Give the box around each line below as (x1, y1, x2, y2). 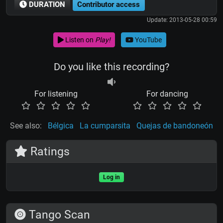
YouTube (133, 35, 162, 44)
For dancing (146, 89, 188, 99)
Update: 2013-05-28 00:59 (147, 16, 217, 24)
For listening (34, 89, 78, 99)
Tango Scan (26, 208, 91, 222)
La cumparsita (80, 121, 130, 131)
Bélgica (48, 121, 74, 131)
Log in (103, 174, 120, 181)
